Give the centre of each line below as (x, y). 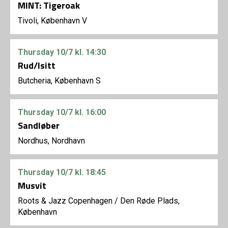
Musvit (32, 186)
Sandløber (39, 126)
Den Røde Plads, (150, 201)
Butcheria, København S (59, 81)
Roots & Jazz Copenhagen (65, 201)
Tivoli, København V (52, 21)
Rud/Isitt (37, 66)
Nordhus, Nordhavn (51, 141)
